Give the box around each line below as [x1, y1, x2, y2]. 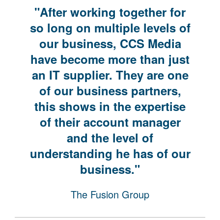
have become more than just [30, 51, 190, 67]
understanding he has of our [29, 145, 191, 162]
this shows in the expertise [34, 98, 186, 114]
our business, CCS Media [39, 35, 181, 52]
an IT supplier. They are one [31, 66, 189, 83]
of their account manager [39, 113, 181, 130]
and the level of [67, 129, 153, 146]
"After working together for [34, 3, 186, 20]
